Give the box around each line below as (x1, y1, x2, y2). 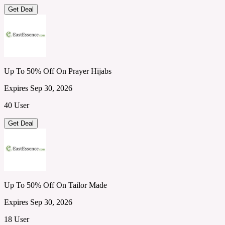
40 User (4, 100, 29, 109)
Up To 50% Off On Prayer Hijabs (4, 66, 111, 75)
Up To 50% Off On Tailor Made (4, 180, 107, 189)
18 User (4, 214, 29, 223)
